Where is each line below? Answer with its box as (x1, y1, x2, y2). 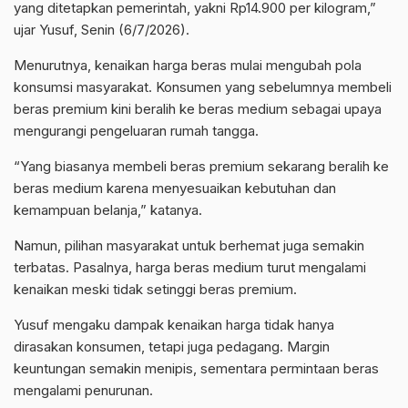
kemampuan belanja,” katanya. (14, 200, 202, 219)
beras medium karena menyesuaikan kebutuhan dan (14, 178, 336, 197)
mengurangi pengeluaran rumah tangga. (14, 121, 259, 139)
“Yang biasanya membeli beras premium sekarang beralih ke (14, 157, 389, 175)
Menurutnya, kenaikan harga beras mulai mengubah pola (14, 56, 362, 74)
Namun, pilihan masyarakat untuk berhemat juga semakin (14, 236, 364, 254)
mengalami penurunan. (14, 381, 153, 399)
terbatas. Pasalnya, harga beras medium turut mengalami (14, 258, 366, 276)
